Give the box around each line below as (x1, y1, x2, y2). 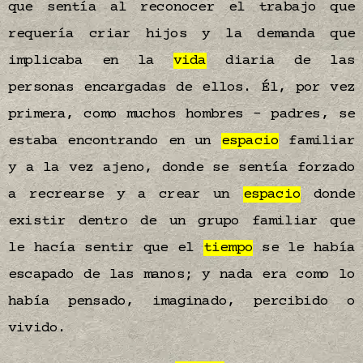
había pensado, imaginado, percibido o (8, 293, 355, 310)
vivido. (8, 320, 75, 336)
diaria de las (206, 53, 355, 69)
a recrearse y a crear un (8, 186, 243, 203)
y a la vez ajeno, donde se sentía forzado (8, 160, 355, 176)
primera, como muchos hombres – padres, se (8, 106, 355, 122)
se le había (252, 240, 355, 256)
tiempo (203, 240, 253, 256)
